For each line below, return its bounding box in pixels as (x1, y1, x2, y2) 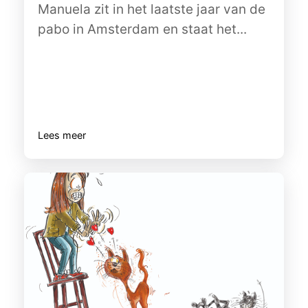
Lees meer (38, 129, 86, 141)
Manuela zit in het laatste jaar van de (38, 1, 265, 17)
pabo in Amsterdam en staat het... (38, 21, 247, 37)
